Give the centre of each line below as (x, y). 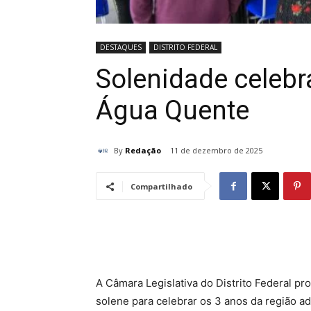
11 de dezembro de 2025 (216, 151)
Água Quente (173, 110)
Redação (143, 150)
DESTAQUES (121, 47)
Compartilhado (161, 187)
